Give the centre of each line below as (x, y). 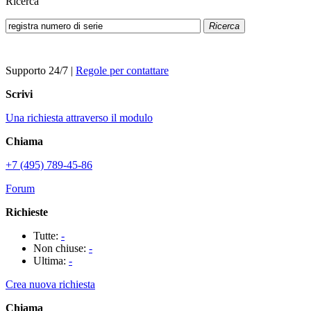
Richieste (27, 212)
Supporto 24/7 (37, 70)
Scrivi (19, 94)
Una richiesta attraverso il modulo (79, 118)
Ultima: (51, 261)
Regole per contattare (122, 70)
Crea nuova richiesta (50, 284)
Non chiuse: (61, 248)
